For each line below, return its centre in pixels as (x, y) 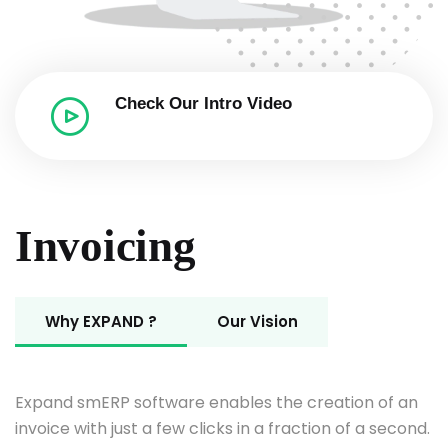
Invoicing (105, 246)
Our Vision (257, 322)
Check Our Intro (181, 104)
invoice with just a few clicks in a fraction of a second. (222, 429)
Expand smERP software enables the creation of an (216, 403)
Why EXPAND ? (101, 322)
